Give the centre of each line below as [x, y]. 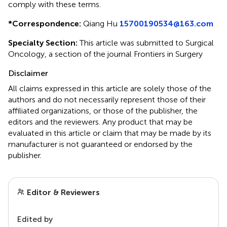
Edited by [35, 219]
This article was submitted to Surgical [146, 43]
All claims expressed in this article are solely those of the [110, 88]
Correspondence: [47, 23]
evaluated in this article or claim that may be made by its [110, 133]
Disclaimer [28, 73]
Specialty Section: [43, 43]
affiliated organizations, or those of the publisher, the [103, 110]
